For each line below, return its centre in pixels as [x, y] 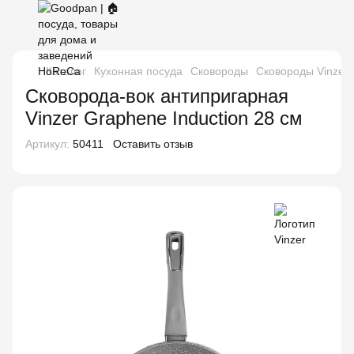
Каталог [66, 71]
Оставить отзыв [153, 144]
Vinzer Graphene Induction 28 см [164, 118]
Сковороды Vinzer [302, 71]
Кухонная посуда [138, 71]
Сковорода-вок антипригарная [157, 96]
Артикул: [47, 144]
